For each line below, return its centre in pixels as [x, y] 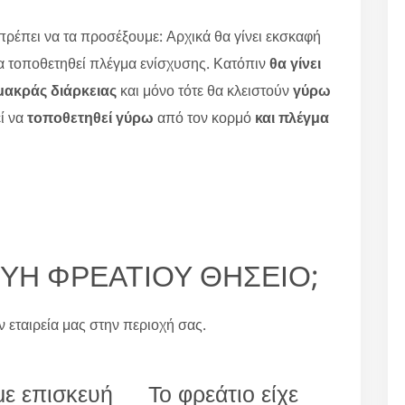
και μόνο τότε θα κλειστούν [205, 90]
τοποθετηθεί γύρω [90, 117]
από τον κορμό [204, 117]
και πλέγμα [292, 117]
